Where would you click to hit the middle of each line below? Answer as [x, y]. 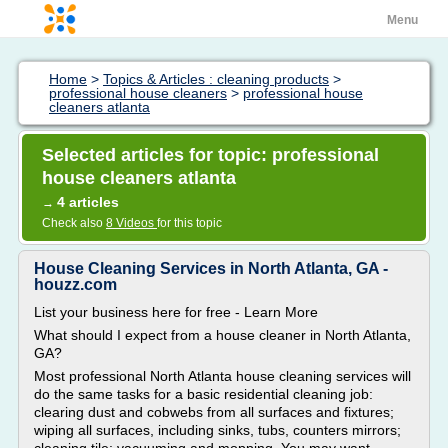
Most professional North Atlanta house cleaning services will [222, 376]
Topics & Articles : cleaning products [216, 79]
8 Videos [131, 223]
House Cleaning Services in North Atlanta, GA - [211, 268]
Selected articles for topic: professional [210, 155]
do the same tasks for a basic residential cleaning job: [203, 394]
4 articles [88, 202]
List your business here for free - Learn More [176, 312]
